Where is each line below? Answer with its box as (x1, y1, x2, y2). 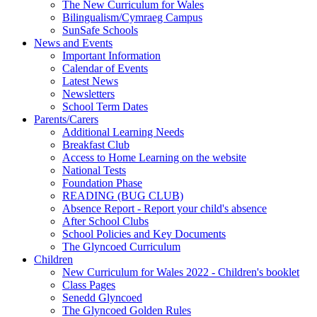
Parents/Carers (34, 113, 98, 125)
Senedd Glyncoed (62, 291, 142, 304)
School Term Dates (62, 100, 148, 113)
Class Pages (62, 278, 115, 291)
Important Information (62, 49, 161, 62)
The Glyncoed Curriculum (62, 240, 180, 253)
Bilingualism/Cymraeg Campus (62, 11, 202, 23)
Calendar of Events (62, 62, 148, 74)
